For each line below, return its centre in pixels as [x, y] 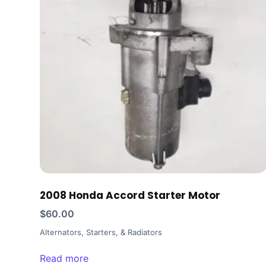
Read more [64, 258]
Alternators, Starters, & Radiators [101, 232]
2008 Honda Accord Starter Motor [130, 195]
